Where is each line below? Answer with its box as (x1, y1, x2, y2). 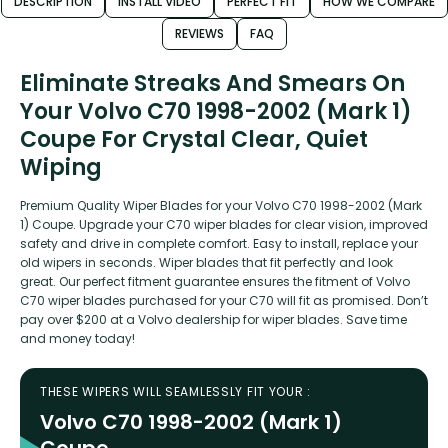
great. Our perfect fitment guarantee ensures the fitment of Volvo (20, 272, 410, 290)
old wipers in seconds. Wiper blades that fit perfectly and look (20, 253, 393, 271)
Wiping (20, 151, 102, 183)
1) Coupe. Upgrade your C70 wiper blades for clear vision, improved (20, 215, 428, 233)
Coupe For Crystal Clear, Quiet (20, 123, 368, 155)
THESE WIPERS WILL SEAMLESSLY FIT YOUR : (40, 382, 312, 400)
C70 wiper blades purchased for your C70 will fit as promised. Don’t (20, 291, 428, 309)
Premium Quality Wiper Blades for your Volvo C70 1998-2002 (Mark (20, 196, 422, 214)
